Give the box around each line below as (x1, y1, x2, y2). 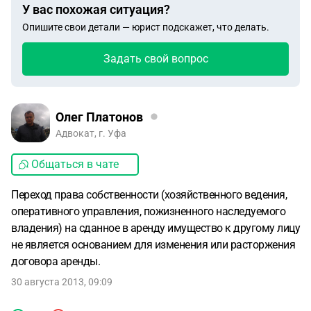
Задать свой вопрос (103, 52, 208, 65)
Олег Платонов (56, 109, 143, 124)
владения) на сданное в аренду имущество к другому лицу (11, 221, 300, 235)
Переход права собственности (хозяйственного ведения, (11, 188, 287, 201)
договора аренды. (11, 255, 100, 268)
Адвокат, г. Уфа (56, 128, 126, 139)
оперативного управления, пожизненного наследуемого (11, 205, 285, 218)
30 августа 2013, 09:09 (11, 276, 112, 287)
